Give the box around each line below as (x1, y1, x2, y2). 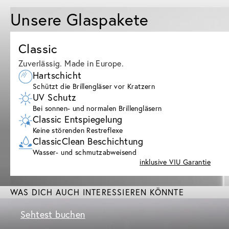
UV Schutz (33, 91, 76, 103)
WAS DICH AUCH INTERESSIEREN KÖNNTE (10, 187, 184, 197)
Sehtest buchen (20, 208, 85, 220)
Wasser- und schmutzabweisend (33, 147, 137, 157)
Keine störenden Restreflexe (33, 125, 123, 135)
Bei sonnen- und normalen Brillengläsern (33, 103, 162, 113)
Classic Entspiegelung (33, 113, 123, 125)
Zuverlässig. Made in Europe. (18, 58, 124, 68)
